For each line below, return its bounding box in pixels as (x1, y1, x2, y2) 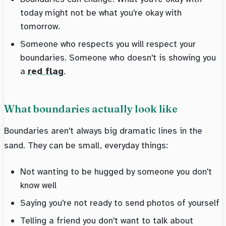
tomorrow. (20, 21, 60, 32)
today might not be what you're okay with (20, 7, 182, 19)
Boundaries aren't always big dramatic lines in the (4, 125, 202, 137)
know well (20, 180, 56, 191)
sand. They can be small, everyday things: (4, 140, 168, 151)
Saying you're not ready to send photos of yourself (20, 197, 219, 209)
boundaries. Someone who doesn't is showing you (20, 52, 216, 64)
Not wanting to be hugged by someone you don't (20, 166, 212, 178)
